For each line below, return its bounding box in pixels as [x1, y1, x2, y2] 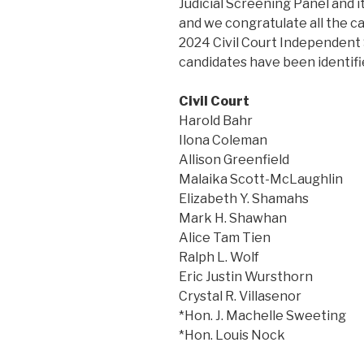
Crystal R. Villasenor [179, 288, 301, 305]
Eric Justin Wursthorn [179, 269, 313, 285]
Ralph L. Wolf [179, 249, 259, 266]
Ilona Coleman [179, 132, 267, 149]
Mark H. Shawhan [179, 210, 287, 227]
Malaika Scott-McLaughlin [179, 171, 343, 188]
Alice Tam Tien [179, 230, 271, 246]
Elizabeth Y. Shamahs [179, 191, 309, 207]
